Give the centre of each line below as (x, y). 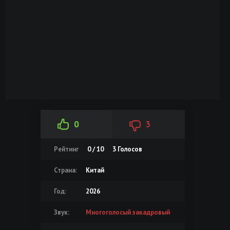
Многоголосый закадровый (128, 212)
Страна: (65, 170)
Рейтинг (66, 149)
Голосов (129, 149)
